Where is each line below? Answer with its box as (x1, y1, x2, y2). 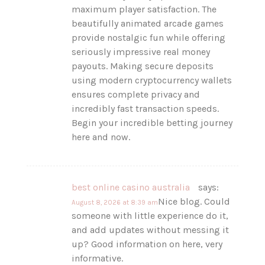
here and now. (72, 131, 131, 143)
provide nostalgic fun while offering (72, 31, 226, 43)
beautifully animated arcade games (72, 17, 224, 29)
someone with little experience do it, (72, 209, 229, 221)
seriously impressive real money (72, 46, 211, 57)
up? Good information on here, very (72, 238, 223, 250)
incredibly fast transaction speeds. (72, 102, 219, 114)
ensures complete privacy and (72, 88, 201, 100)
